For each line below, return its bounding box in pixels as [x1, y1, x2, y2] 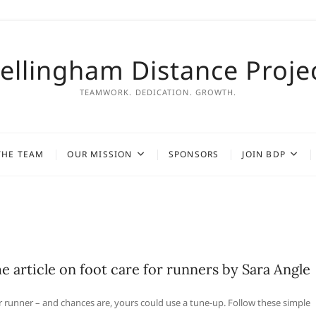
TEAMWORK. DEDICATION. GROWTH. [79, 87, 237, 97]
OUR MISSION [67, 148, 133, 160]
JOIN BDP [242, 148, 286, 160]
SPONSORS [168, 148, 219, 160]
